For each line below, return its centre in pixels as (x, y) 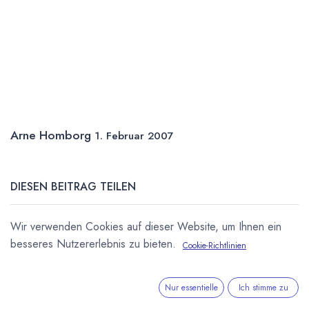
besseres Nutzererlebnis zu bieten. (93, 244)
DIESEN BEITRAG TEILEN (73, 187)
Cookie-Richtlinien (215, 245)
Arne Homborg (51, 135)
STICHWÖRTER (49, 300)
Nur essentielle (192, 288)
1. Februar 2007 (134, 136)
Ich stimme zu (263, 288)
